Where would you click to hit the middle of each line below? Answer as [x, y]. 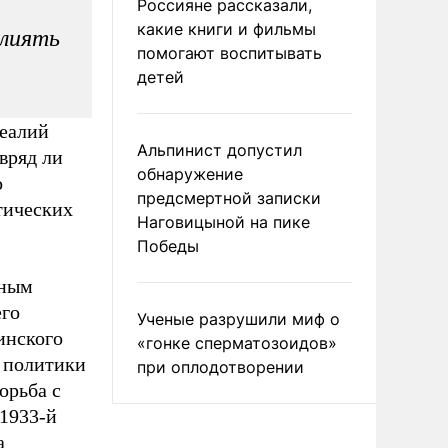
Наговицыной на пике [223, 222]
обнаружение [190, 174]
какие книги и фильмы [226, 29]
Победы [168, 246]
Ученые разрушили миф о [238, 319]
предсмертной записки [229, 198]
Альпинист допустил [219, 150]
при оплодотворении [220, 367]
